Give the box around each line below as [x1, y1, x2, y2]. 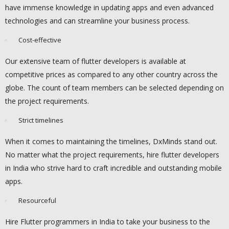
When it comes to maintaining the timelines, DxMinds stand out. [5, 136, 217, 147]
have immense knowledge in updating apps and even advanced [5, 3, 214, 13]
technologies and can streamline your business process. [5, 16, 190, 26]
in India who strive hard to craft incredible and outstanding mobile [5, 163, 222, 173]
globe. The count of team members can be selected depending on [5, 83, 224, 93]
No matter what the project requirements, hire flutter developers [5, 150, 219, 160]
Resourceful [18, 196, 56, 205]
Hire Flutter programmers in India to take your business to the [5, 217, 210, 227]
